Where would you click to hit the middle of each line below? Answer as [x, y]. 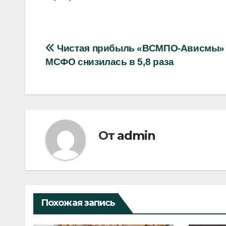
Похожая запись [78, 203]
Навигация [89, 51]
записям [79, 93]
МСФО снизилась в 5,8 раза [110, 62]
